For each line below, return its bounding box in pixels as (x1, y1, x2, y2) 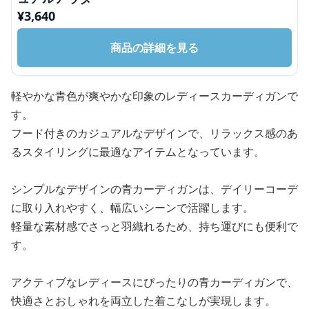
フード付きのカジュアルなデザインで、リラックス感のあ (11, 125, 298, 141)
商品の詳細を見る (110, 39, 199, 55)
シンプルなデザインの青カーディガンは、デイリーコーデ (11, 181, 298, 197)
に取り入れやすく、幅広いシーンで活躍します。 (11, 199, 254, 215)
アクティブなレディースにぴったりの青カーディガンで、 (11, 274, 298, 290)
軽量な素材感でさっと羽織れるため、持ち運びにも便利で (11, 218, 298, 234)
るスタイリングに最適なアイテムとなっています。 (11, 143, 265, 159)
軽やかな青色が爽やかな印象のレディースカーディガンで (11, 88, 298, 103)
